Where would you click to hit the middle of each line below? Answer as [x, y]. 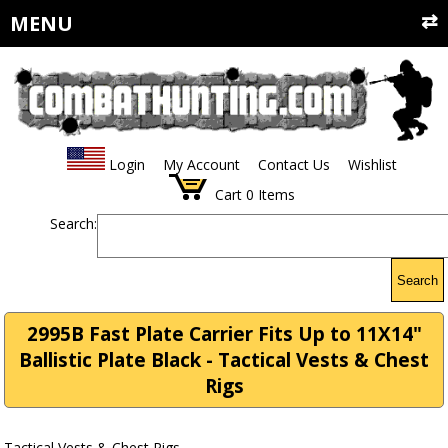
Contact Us [293, 165]
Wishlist [372, 165]
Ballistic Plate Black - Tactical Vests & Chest [224, 360]
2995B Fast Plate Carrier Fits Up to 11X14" [224, 334]
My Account [201, 165]
